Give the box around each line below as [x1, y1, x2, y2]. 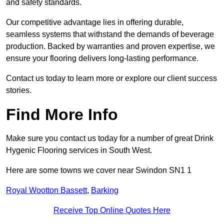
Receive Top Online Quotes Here [53, 206, 170, 215]
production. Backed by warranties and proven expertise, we [6, 42, 215, 51]
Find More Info [6, 105, 118, 124]
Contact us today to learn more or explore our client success [6, 74, 217, 83]
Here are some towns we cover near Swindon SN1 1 [6, 166, 191, 175]
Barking [91, 186, 118, 195]
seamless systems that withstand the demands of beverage [6, 30, 214, 39]
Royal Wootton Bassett [6, 186, 87, 195]
